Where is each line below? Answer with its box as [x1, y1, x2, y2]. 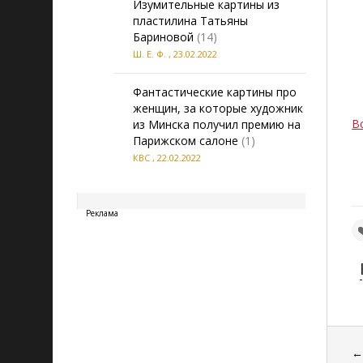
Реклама [86, 207, 118, 219]
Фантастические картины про [133, 84, 297, 100]
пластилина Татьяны [133, 13, 248, 28]
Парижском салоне [133, 133, 238, 148]
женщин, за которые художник [133, 100, 303, 116]
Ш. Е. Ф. [133, 48, 166, 60]
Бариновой [133, 29, 194, 45]
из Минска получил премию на [133, 117, 301, 132]
